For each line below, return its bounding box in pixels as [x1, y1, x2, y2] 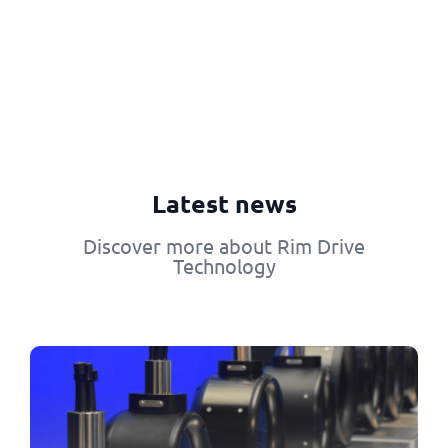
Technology [172, 252, 276, 278]
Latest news [151, 186, 297, 219]
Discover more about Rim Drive [83, 232, 365, 258]
